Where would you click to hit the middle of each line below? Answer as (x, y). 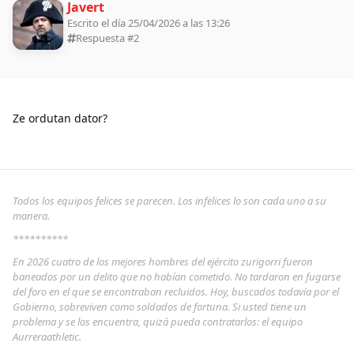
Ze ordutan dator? (60, 118)
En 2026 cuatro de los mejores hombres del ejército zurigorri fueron (163, 261)
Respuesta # (105, 38)
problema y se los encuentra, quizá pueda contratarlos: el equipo (158, 321)
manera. (31, 215)
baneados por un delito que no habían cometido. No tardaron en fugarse (177, 276)
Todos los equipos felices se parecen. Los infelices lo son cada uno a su (169, 200)
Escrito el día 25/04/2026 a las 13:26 (149, 23)
